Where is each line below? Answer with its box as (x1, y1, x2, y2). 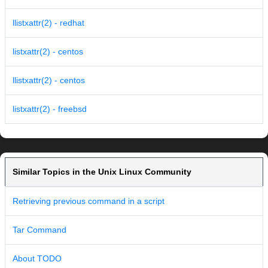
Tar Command (13, 225, 66, 235)
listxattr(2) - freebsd (13, 104, 87, 114)
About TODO (13, 254, 62, 264)
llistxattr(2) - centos (13, 75, 85, 86)
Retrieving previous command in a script (13, 196, 165, 206)
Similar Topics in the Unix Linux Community (13, 167, 191, 177)
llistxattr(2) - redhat (13, 18, 84, 28)
